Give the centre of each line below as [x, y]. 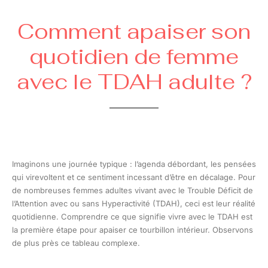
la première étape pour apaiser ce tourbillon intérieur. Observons [133, 229]
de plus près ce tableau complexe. [76, 243]
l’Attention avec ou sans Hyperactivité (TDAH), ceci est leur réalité [134, 203]
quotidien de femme [134, 56]
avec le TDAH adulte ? [134, 81]
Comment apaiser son [134, 31]
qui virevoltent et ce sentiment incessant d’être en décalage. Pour [134, 177]
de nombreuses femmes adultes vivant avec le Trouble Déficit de [133, 190]
